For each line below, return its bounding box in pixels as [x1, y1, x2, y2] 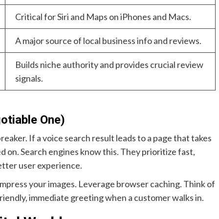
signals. [15, 73, 43, 84]
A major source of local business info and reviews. [15, 35, 201, 46]
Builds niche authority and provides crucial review [15, 59, 203, 70]
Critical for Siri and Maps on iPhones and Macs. [15, 11, 191, 22]
